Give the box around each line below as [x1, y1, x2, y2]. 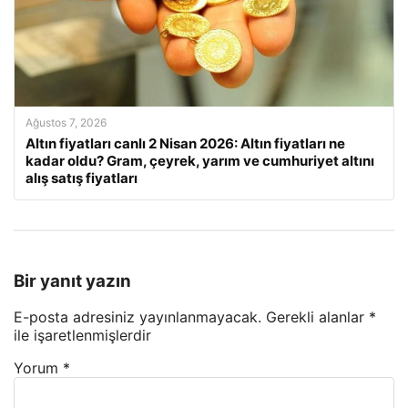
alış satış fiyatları [25, 168, 138, 187]
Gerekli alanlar [266, 308, 369, 327]
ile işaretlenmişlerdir [14, 326, 151, 345]
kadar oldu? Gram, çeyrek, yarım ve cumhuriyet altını [25, 151, 374, 169]
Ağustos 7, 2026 [25, 115, 107, 129]
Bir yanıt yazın [14, 270, 131, 291]
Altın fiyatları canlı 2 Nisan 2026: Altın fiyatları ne [25, 134, 345, 152]
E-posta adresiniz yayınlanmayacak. [14, 308, 261, 327]
